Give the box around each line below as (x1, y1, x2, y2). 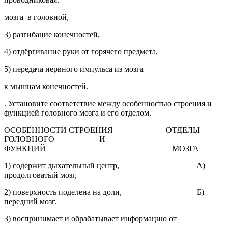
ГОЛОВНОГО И (4, 134, 105, 144)
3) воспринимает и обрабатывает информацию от (4, 214, 177, 223)
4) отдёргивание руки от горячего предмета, (4, 47, 158, 56)
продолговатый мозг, (4, 170, 77, 179)
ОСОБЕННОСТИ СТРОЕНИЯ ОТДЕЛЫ (4, 125, 200, 134)
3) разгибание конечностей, (4, 30, 100, 39)
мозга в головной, (4, 12, 69, 21)
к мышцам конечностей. (4, 81, 88, 91)
